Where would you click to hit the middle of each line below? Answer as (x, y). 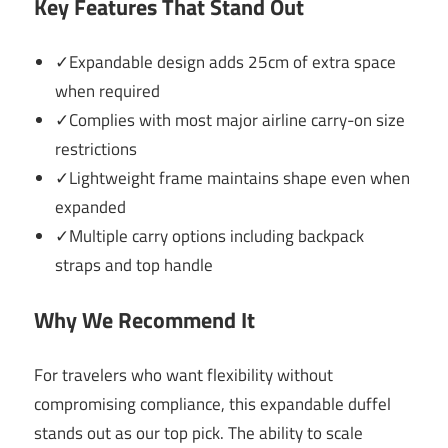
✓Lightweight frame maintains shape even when (233, 177)
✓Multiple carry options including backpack (210, 235)
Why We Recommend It (144, 320)
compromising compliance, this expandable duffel (212, 403)
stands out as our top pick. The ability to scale (198, 432)
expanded (91, 206)
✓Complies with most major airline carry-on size (230, 119)
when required (108, 90)
